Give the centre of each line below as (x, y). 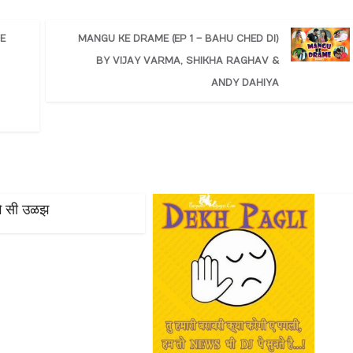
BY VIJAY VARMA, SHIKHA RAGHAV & (187, 61)
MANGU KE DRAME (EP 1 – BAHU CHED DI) (178, 39)
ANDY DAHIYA (245, 83)
